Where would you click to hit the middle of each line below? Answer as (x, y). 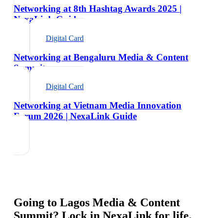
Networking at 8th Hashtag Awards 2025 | (98, 9)
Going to (37, 202)
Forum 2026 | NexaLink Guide (75, 116)
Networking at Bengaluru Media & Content (101, 57)
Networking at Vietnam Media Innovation (98, 105)
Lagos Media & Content (120, 202)
